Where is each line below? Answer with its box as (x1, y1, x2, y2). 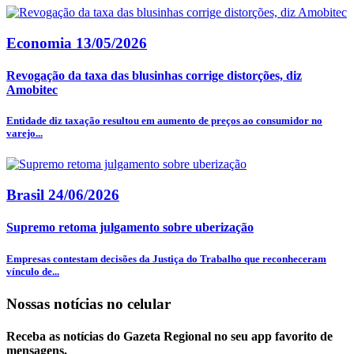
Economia (6, 34, 76, 51)
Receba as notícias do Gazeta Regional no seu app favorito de (6, 330, 333, 344)
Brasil (6, 186, 48, 204)
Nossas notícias (6, 295, 107, 312)
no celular (107, 295, 171, 312)
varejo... (6, 127, 43, 140)
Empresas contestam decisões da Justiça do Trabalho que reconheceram (6, 252, 326, 265)
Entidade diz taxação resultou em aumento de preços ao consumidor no (6, 115, 322, 127)
